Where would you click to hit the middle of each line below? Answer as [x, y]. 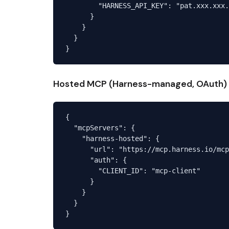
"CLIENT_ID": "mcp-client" [133, 170]
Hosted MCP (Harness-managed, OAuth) [140, 84]
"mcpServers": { [100, 128]
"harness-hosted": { [112, 138]
